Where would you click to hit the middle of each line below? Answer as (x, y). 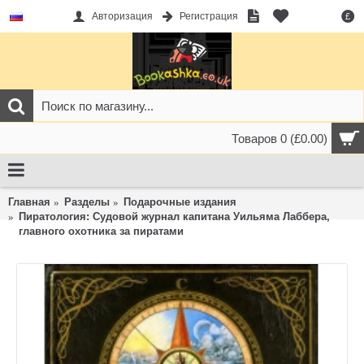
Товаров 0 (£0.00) (279, 139)
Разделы (87, 202)
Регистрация (208, 17)
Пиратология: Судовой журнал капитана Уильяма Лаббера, (174, 217)
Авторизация (122, 17)
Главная (29, 202)
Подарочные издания (180, 202)
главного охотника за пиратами (101, 231)
